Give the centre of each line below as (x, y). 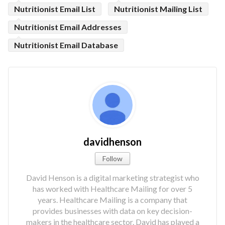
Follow (113, 158)
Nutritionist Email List (55, 9)
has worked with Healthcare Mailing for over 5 (113, 189)
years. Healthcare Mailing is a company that (113, 200)
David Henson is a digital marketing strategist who (113, 178)
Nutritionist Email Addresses (68, 27)
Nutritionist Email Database (66, 45)
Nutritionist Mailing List (158, 9)
